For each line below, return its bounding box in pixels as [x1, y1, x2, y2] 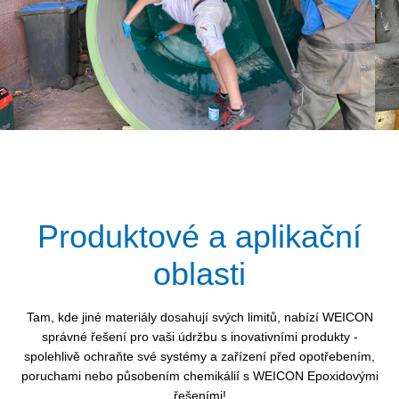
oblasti [153, 255, 246, 292]
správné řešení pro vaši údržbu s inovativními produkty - [41, 329, 358, 344]
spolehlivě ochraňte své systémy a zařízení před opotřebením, [24, 348, 375, 363]
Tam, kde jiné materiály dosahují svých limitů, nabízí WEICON [26, 309, 373, 324]
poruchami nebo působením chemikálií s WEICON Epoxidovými [20, 368, 379, 383]
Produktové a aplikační [37, 217, 362, 255]
